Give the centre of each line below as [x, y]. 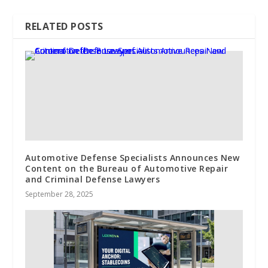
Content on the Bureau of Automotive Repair [127, 169]
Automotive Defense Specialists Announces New [133, 158]
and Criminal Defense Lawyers [93, 179]
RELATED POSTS [64, 27]
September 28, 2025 [60, 194]
